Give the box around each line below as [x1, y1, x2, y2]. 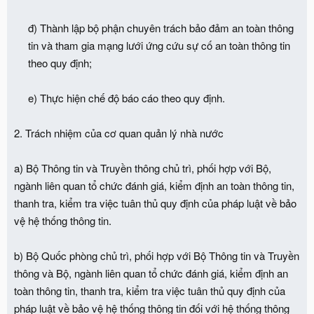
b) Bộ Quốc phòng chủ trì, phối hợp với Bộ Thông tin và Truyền [14, 247, 299, 263]
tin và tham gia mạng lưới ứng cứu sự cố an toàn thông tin [28, 37, 290, 53]
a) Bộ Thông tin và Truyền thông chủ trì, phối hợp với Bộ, [14, 160, 271, 175]
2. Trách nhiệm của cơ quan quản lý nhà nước [14, 125, 224, 140]
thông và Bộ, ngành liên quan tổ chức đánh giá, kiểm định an [14, 265, 288, 280]
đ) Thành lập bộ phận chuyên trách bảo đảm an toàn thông [28, 20, 294, 35]
